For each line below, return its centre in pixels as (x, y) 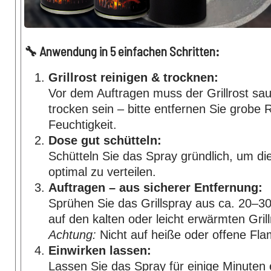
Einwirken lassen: (100, 251)
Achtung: (72, 235)
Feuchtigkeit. (83, 125)
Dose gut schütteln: (105, 141)
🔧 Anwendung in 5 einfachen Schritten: (122, 51)
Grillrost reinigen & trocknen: (133, 78)
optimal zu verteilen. (102, 172)
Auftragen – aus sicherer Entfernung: (155, 188)
